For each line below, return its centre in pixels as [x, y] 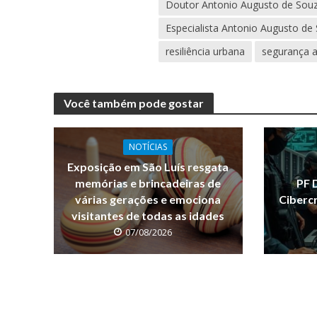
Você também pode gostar [133, 103]
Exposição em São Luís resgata [148, 167]
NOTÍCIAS [148, 147]
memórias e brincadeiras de [148, 183]
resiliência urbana [206, 52]
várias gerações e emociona [148, 200]
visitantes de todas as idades [148, 216]
